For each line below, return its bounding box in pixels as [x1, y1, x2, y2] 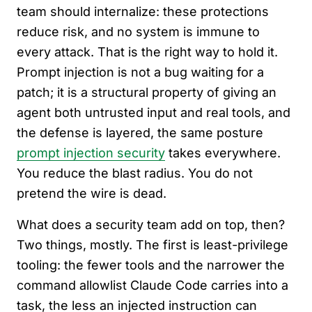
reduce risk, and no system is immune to [17, 24, 260, 40]
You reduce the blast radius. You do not [17, 166, 253, 181]
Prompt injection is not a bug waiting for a [17, 65, 264, 80]
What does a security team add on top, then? [17, 217, 285, 233]
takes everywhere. [165, 146, 281, 161]
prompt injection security [17, 146, 165, 161]
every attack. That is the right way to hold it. [17, 45, 278, 60]
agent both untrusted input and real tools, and [17, 105, 290, 120]
